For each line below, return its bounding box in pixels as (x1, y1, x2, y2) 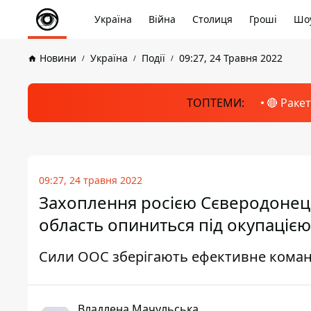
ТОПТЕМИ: (186, 95, 244, 110)
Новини (40, 51, 76, 65)
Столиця (192, 12, 233, 26)
